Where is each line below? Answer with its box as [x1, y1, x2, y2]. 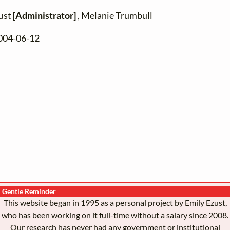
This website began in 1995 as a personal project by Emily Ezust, [3, 198, 227, 208]
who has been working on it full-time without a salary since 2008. [2, 210, 228, 220]
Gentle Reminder [2, 187, 56, 196]
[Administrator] [13, 10, 76, 22]
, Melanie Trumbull [76, 10, 152, 22]
